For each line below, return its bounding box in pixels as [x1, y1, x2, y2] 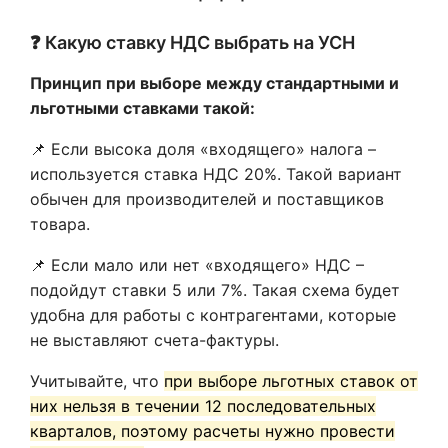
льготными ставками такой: [30, 98, 255, 118]
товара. [30, 214, 90, 234]
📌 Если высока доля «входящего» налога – [30, 139, 376, 159]
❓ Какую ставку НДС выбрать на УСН [30, 32, 355, 53]
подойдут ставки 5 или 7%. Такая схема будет [30, 280, 400, 300]
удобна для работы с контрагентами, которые [30, 305, 396, 325]
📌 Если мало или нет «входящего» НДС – [30, 255, 364, 275]
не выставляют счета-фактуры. [30, 330, 279, 350]
